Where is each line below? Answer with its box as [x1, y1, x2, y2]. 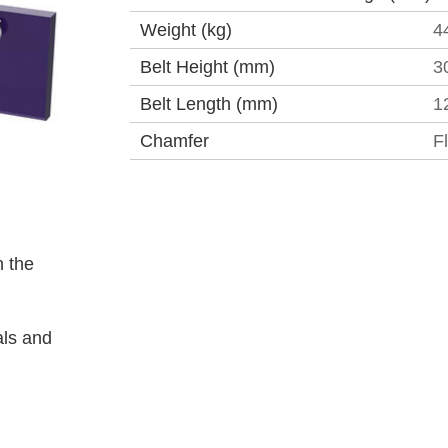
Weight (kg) [140, 20, 232, 40]
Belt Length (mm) [140, 94, 278, 114]
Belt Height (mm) [140, 57, 275, 77]
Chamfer [140, 131, 209, 151]
